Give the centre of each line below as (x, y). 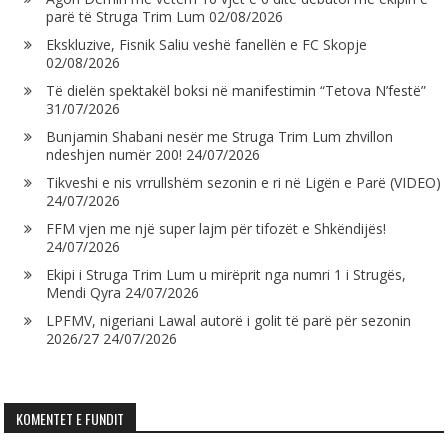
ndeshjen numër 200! (114, 154)
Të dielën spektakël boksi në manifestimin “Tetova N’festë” (236, 90)
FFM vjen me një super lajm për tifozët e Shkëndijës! (216, 228)
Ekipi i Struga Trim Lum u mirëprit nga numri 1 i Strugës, (226, 274)
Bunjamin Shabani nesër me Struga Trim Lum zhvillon (220, 136)
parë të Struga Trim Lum (126, 16)
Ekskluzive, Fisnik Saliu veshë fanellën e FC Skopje (207, 44)
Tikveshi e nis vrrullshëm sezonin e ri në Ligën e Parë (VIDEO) (244, 182)
